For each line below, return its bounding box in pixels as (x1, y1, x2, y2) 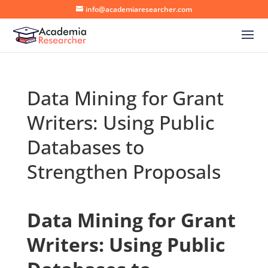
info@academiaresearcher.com (85, 4, 192, 14)
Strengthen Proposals (26, 159, 221, 184)
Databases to (26, 134, 144, 160)
